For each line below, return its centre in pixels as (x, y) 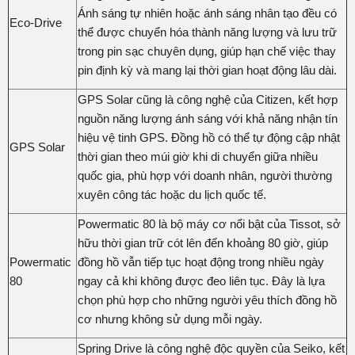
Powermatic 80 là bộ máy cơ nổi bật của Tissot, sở (209, 223)
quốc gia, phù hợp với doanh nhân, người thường (205, 175)
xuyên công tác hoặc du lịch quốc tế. (172, 194)
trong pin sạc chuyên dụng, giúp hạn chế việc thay (207, 51)
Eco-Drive (36, 22)
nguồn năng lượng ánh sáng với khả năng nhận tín (208, 118)
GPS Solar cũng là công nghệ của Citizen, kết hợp (208, 99)
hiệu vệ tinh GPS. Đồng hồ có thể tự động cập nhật (209, 137)
